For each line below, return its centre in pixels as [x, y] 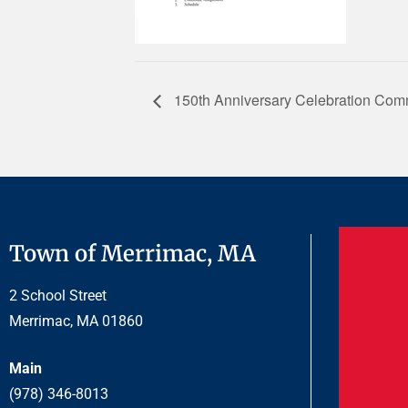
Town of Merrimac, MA [133, 253]
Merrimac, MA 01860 [76, 321]
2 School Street [58, 295]
